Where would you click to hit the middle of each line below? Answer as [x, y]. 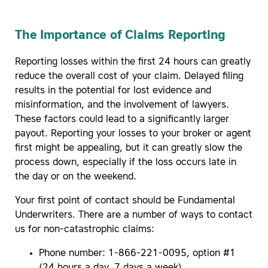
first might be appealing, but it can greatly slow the [129, 148]
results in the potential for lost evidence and [113, 91]
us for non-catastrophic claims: [85, 229]
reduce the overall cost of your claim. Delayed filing [129, 76]
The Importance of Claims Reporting [121, 36]
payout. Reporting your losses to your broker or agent [133, 134]
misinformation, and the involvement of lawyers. [122, 105]
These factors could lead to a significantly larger [122, 119]
